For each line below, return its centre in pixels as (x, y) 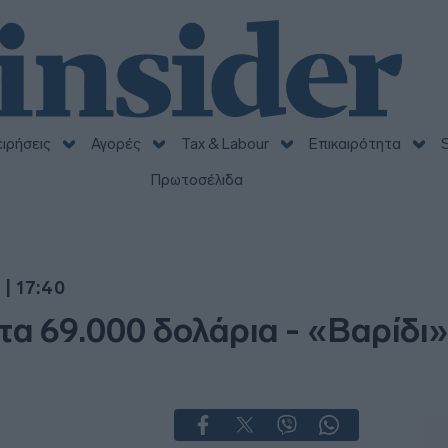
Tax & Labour (224, 144)
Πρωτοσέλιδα (196, 180)
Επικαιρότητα (354, 144)
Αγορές (115, 144)
